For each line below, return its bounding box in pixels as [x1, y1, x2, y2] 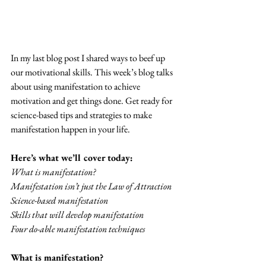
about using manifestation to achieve [11, 80, 142, 93]
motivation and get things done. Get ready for [11, 94, 174, 107]
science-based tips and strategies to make [11, 109, 154, 122]
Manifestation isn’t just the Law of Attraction [11, 180, 172, 193]
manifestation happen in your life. [11, 123, 130, 136]
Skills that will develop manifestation [11, 208, 144, 221]
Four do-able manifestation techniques [11, 223, 145, 236]
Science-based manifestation [11, 194, 108, 207]
